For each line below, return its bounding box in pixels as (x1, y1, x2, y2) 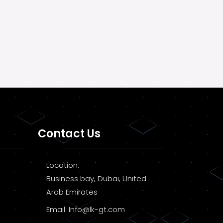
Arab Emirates (46, 187, 98, 198)
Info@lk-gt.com (69, 204, 125, 215)
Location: (46, 160, 79, 171)
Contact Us (38, 126, 101, 142)
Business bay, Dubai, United (46, 173, 146, 184)
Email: (46, 204, 69, 215)
